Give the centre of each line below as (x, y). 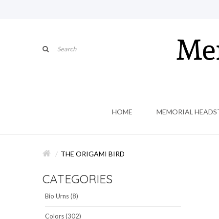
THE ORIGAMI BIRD (93, 153)
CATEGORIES (77, 179)
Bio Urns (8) (62, 196)
